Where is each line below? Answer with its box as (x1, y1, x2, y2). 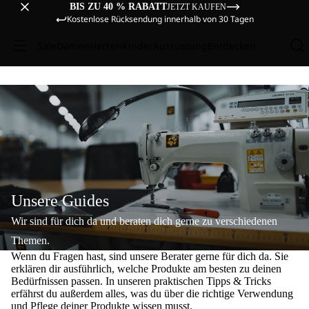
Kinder (121, 39, 153, 52)
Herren (89, 39, 122, 52)
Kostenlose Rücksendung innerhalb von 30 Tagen (66, 13, 254, 25)
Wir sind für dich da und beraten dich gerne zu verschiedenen (11, 215, 277, 227)
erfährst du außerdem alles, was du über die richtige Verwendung (11, 288, 293, 299)
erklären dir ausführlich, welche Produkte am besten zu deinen (11, 263, 281, 275)
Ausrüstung (152, 39, 208, 52)
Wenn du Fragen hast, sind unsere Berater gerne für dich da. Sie (11, 250, 288, 262)
